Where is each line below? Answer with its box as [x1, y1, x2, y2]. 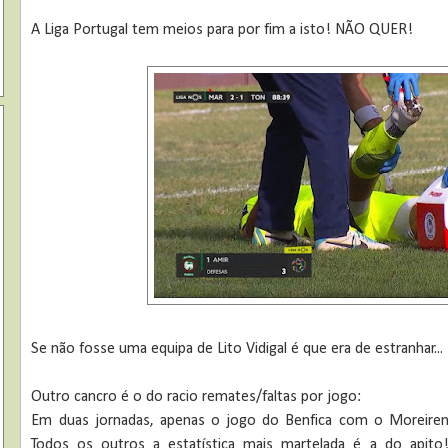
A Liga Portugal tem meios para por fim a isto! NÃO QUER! [31, 22, 414, 39]
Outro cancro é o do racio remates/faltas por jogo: [31, 389, 362, 406]
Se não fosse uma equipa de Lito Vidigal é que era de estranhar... [31, 341, 444, 358]
